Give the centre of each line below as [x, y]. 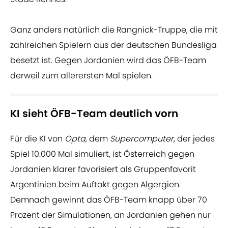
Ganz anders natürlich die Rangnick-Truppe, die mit [114, 30]
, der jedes [194, 139]
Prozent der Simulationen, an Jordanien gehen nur [110, 215]
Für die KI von [37, 139]
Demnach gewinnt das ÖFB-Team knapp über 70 [109, 200]
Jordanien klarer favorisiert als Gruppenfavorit [103, 169]
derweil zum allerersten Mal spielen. [81, 76]
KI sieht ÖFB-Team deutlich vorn [94, 114]
